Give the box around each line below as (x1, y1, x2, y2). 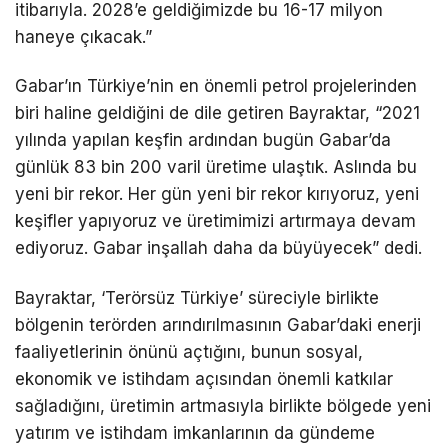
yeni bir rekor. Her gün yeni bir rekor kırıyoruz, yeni (15, 184, 419, 205)
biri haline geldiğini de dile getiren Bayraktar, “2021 (15, 103, 420, 124)
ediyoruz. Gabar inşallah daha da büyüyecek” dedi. (15, 238, 422, 259)
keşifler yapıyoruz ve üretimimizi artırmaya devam (15, 211, 416, 232)
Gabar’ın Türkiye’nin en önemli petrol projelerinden (15, 76, 417, 97)
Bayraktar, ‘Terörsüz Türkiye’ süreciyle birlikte (15, 287, 379, 308)
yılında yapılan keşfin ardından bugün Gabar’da (15, 130, 391, 151)
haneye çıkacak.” (15, 27, 152, 48)
